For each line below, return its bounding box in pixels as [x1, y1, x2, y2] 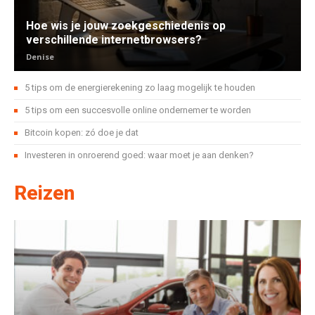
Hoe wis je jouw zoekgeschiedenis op [26, 18, 226, 32]
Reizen [14, 181, 75, 205]
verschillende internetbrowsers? [26, 32, 202, 46]
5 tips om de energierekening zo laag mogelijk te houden [25, 82, 255, 93]
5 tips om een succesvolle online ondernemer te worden [25, 104, 251, 115]
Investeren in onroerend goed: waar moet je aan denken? [25, 149, 254, 160]
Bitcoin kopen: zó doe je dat [25, 127, 139, 138]
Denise [26, 51, 54, 62]
